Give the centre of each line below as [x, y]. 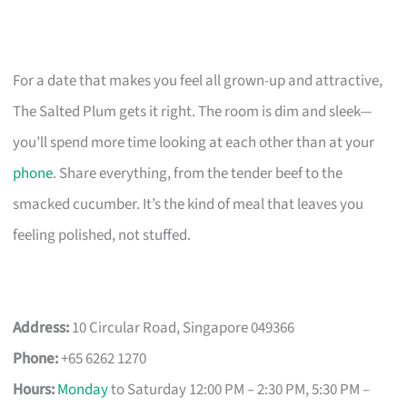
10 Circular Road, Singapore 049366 [182, 328]
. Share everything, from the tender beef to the [198, 173]
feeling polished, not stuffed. [102, 235]
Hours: [34, 389]
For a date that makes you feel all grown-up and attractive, [198, 80]
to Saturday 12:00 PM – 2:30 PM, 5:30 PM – [239, 389]
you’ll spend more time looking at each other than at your [194, 142]
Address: [41, 328]
